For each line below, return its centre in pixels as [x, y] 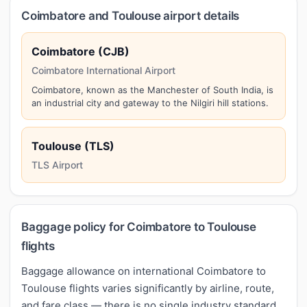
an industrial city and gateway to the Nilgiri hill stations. [150, 102]
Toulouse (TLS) [73, 146]
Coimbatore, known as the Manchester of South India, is [152, 89]
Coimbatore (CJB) [81, 51]
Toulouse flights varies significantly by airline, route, [148, 288]
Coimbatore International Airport [103, 70]
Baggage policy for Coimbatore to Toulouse [139, 226]
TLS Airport [57, 164]
